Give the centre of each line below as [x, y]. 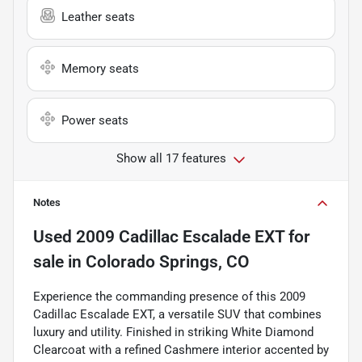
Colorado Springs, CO [167, 261]
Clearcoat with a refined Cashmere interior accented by [181, 349]
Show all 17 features [171, 158]
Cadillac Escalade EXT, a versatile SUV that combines [177, 314]
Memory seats [100, 68]
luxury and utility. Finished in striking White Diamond [173, 332]
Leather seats [98, 17]
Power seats [95, 120]
